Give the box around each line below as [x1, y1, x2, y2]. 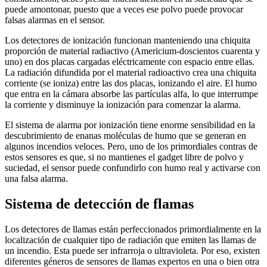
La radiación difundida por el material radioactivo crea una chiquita [5, 67, 256, 77]
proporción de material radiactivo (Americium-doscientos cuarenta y [5, 45, 260, 56]
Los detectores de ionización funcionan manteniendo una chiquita [5, 35, 250, 45]
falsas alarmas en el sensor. [5, 14, 105, 25]
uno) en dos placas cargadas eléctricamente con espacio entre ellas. [5, 56, 254, 67]
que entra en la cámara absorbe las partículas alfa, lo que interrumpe [5, 88, 258, 99]
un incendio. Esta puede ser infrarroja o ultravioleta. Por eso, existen [5, 245, 260, 256]
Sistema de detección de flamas [5, 195, 194, 212]
